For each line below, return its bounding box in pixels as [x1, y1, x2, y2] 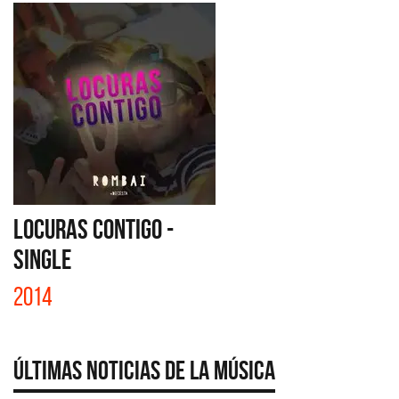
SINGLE [13, 244, 71, 274]
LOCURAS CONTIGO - [13, 214, 174, 244]
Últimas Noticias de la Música [13, 355, 275, 385]
